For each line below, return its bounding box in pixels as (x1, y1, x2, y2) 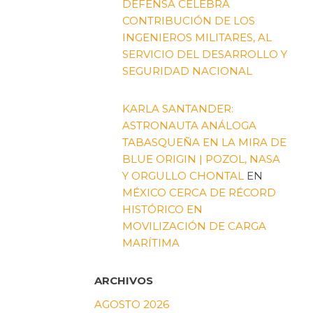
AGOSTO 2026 (94, 297, 169, 311)
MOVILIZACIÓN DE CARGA (122, 219, 266, 233)
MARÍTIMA (122, 235, 180, 249)
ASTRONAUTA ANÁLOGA (122, 118, 256, 132)
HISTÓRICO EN (122, 202, 203, 216)
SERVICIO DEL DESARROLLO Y (122, 47, 287, 61)
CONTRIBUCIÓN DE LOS (122, 13, 255, 27)
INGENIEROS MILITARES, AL (122, 30, 272, 44)
